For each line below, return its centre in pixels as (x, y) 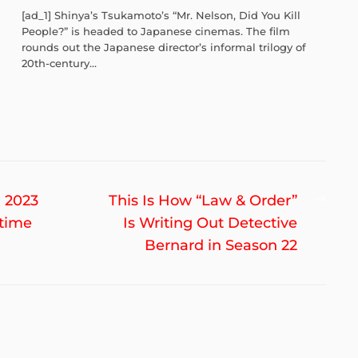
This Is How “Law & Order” (203, 201)
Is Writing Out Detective (210, 223)
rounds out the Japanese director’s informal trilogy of (163, 48)
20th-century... (59, 64)
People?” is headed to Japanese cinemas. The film (155, 32)
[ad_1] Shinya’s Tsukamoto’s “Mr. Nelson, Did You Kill (161, 16)
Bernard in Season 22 (221, 246)
